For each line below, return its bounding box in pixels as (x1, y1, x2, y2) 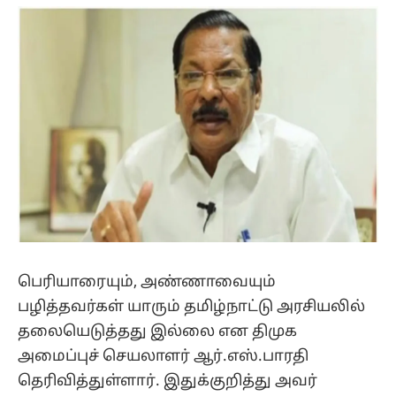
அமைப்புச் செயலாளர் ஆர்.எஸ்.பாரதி (18, 346, 312, 366)
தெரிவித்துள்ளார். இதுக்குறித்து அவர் (18, 371, 317, 391)
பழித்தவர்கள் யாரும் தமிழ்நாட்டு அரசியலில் (18, 297, 365, 316)
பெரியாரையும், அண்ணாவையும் (18, 272, 276, 292)
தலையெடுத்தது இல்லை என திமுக (18, 322, 297, 341)
